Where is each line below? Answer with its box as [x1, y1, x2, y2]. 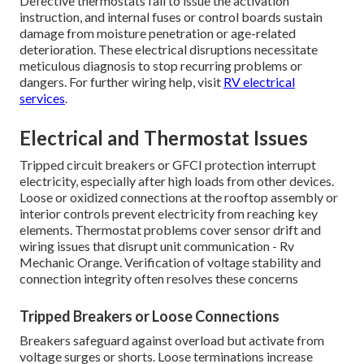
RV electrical [223, 74, 295, 90]
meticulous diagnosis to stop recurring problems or [19, 58, 302, 74]
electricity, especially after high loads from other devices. [19, 173, 334, 189]
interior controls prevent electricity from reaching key [19, 206, 318, 222]
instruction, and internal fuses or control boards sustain [19, 9, 323, 25]
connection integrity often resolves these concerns [19, 271, 298, 287]
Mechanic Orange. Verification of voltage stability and [19, 254, 321, 271]
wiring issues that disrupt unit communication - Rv [19, 238, 294, 254]
